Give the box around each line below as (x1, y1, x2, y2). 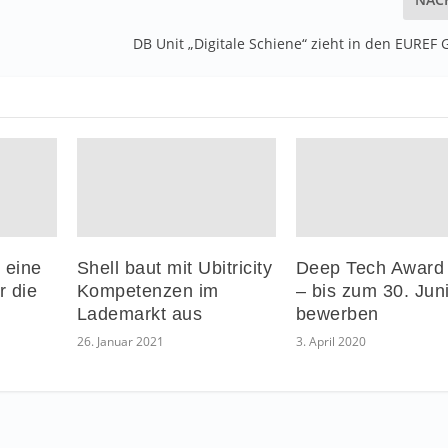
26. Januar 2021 (76, 332, 164, 350)
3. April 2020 (295, 332, 366, 350)
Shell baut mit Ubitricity (76, 257, 273, 278)
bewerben (295, 303, 379, 324)
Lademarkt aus (76, 303, 203, 324)
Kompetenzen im (76, 280, 219, 301)
